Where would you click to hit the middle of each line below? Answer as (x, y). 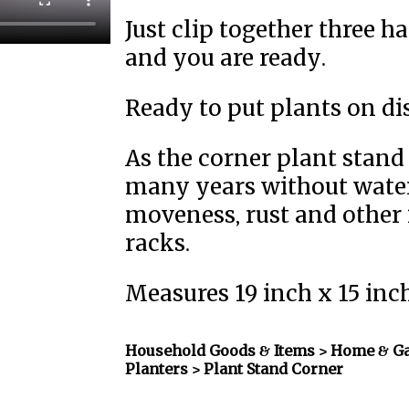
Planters (156, 369)
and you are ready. (225, 58)
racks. (157, 244)
